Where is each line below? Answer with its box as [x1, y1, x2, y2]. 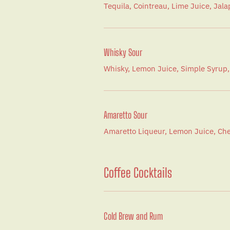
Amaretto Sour [104, 109, 147, 121]
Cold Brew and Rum [104, 210, 163, 222]
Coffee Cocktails [104, 165, 172, 180]
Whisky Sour [104, 47, 142, 58]
